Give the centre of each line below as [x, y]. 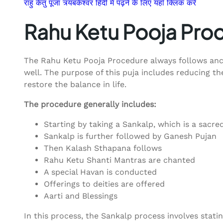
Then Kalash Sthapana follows [103, 148]
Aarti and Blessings [81, 196]
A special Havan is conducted [100, 172]
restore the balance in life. [75, 85]
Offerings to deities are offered [104, 184]
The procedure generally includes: [90, 105]
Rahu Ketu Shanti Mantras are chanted [119, 160]
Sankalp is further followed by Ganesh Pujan [130, 136]
